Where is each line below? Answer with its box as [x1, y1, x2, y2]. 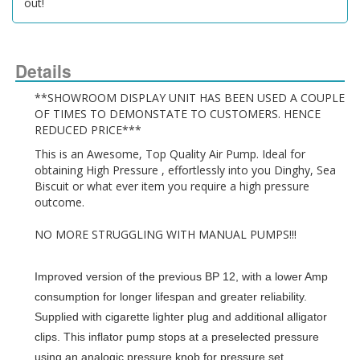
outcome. [35, 194, 84, 211]
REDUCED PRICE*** [35, 122, 141, 138]
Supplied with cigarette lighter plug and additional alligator [35, 310, 327, 324]
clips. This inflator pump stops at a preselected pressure [35, 330, 319, 344]
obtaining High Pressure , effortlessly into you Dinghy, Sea [35, 162, 336, 178]
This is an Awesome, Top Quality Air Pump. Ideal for [35, 146, 305, 162]
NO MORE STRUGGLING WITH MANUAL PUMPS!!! [35, 227, 297, 243]
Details [15, 59, 72, 84]
